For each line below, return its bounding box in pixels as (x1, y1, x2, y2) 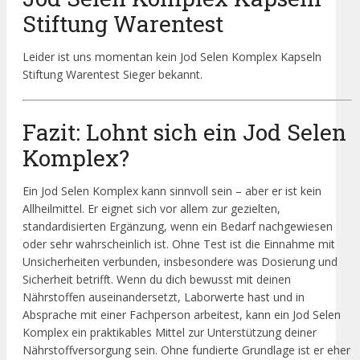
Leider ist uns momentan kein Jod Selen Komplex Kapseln (22, 49, 321, 65)
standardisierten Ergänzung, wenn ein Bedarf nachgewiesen (22, 219, 333, 235)
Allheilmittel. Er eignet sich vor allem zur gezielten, (22, 201, 280, 217)
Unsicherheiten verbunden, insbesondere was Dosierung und (22, 254, 337, 270)
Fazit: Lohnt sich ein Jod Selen (22, 117, 346, 148)
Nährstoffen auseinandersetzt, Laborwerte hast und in (22, 289, 305, 305)
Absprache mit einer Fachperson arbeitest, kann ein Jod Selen (22, 307, 341, 323)
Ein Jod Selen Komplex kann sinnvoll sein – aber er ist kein (22, 183, 321, 199)
